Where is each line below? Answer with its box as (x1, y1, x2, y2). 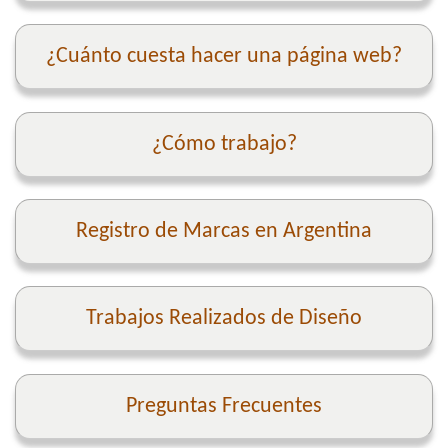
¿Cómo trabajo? (151, 132, 297, 156)
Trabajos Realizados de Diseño (86, 307, 362, 331)
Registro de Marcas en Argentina (76, 220, 372, 244)
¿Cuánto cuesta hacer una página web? (46, 45, 402, 69)
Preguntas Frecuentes (126, 394, 322, 418)
